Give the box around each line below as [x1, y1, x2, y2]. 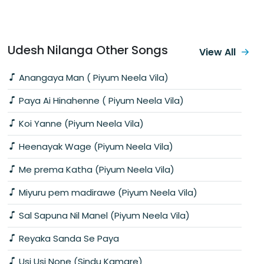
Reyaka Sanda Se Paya [16, 232, 119, 245]
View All [199, 45, 236, 59]
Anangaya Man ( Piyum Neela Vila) [16, 71, 169, 84]
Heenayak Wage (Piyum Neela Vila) [16, 140, 173, 153]
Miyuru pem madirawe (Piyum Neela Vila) [16, 186, 197, 199]
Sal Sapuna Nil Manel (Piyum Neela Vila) [16, 209, 190, 222]
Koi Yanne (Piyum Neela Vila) [16, 117, 144, 130]
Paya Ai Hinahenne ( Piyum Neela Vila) [16, 94, 184, 107]
